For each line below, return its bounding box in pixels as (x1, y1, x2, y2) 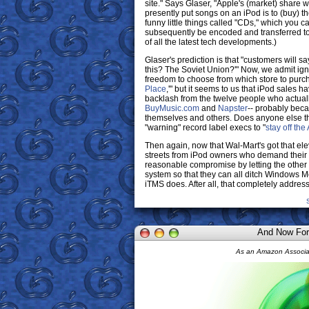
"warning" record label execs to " (145, 123, 266, 132)
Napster (218, 103, 248, 113)
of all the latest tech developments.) (145, 37, 277, 47)
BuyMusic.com (145, 103, 199, 113)
